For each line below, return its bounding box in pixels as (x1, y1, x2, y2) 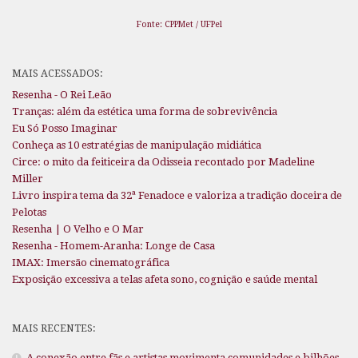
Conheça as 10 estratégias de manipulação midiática (12, 139, 261, 152)
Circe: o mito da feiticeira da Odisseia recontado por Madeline (12, 156, 315, 169)
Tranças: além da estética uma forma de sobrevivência (12, 105, 277, 118)
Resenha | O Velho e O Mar (12, 223, 144, 236)
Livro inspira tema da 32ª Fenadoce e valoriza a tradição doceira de (12, 189, 342, 202)
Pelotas (12, 206, 46, 219)
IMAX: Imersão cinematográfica (12, 257, 169, 269)
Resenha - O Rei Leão (12, 89, 112, 101)
